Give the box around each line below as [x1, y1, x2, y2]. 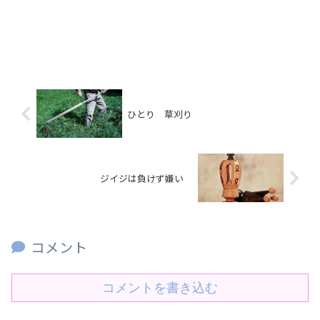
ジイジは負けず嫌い [100, 171, 194, 186]
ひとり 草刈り [126, 107, 192, 121]
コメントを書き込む [102, 280, 218, 295]
